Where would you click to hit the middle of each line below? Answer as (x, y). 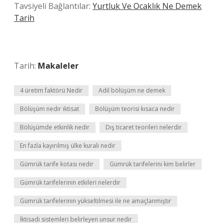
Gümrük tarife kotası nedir (57, 164)
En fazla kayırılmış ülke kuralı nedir (68, 146)
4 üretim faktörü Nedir (51, 90)
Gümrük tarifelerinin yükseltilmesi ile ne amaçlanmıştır (96, 201)
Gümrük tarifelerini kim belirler (153, 164)
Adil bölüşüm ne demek (132, 90)
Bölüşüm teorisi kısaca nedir (135, 109)
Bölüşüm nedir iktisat (50, 109)
